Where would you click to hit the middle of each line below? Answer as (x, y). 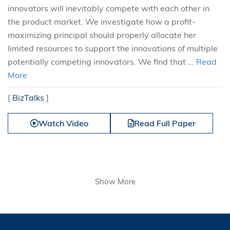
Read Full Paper (165, 123)
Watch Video (63, 123)
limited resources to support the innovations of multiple (113, 48)
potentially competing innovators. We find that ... (102, 62)
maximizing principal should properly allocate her (102, 35)
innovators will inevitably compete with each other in (109, 8)
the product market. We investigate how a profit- (102, 22)
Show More (115, 181)
